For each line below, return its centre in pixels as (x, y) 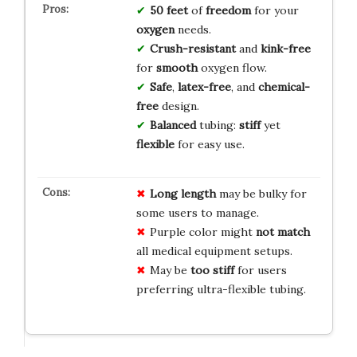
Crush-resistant (192, 48)
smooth (177, 67)
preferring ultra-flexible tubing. (221, 289)
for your (275, 10)
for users (260, 270)
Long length (182, 193)
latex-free (204, 86)
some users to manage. (197, 212)
